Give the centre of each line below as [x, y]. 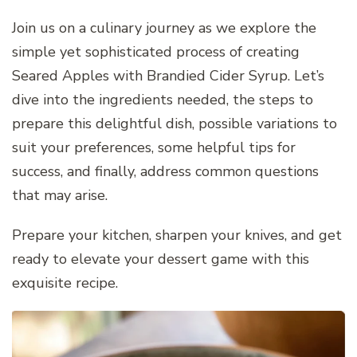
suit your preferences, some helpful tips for [154, 147]
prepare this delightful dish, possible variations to [175, 123]
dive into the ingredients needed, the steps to [163, 99]
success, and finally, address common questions [165, 171]
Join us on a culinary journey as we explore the [164, 27]
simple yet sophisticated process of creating [156, 51]
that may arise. [60, 195]
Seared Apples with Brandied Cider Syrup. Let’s [168, 75]
